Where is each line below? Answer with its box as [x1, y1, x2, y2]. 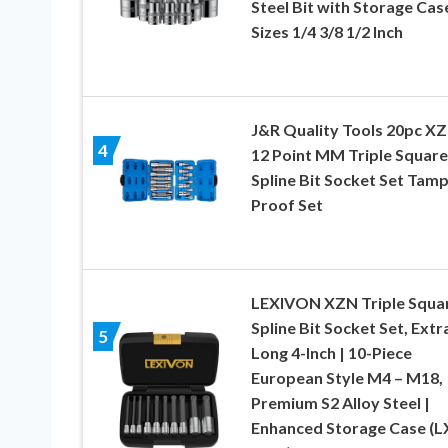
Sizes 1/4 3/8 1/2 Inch [250, 21, 403, 41]
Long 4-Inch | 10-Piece [250, 342, 412, 362]
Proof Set [250, 194, 323, 214]
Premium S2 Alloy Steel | [250, 392, 430, 412]
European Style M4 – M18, [250, 367, 443, 387]
